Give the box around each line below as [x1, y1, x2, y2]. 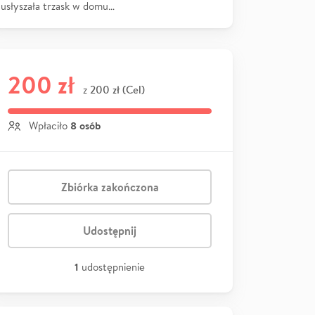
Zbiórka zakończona [60, 179, 159, 195]
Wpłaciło [26, 118, 70, 132]
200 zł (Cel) [90, 82, 145, 97]
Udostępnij [83, 222, 136, 238]
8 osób [70, 117, 101, 133]
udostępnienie [82, 259, 145, 274]
